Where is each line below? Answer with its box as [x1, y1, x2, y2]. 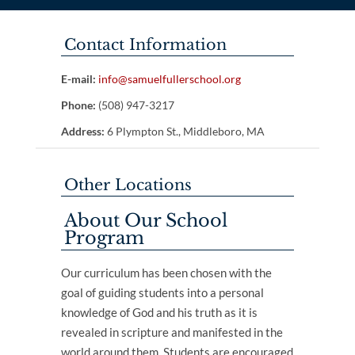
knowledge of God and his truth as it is [60, 305, 258, 319]
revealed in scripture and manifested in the [60, 325, 283, 339]
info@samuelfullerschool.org [97, 72, 241, 86]
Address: [60, 124, 105, 138]
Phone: [60, 98, 96, 112]
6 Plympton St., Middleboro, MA [104, 124, 265, 138]
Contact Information [63, 35, 227, 54]
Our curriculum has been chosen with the [60, 265, 272, 280]
